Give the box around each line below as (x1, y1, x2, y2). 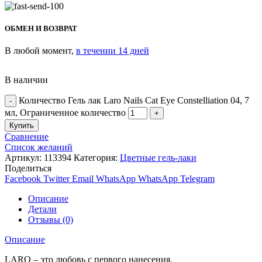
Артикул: (5, 152, 44, 163)
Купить (9, 120, 34, 130)
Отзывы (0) (28, 214, 73, 225)
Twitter (43, 173, 70, 184)
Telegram (180, 173, 215, 184)
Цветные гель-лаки (120, 152, 196, 163)
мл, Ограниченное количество (5, 107, 126, 118)
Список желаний (5, 142, 73, 152)
